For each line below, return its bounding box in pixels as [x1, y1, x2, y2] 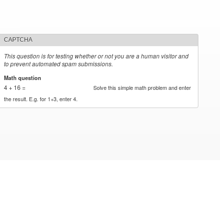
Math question [4, 73, 43, 82]
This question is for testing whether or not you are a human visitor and [4, 52, 189, 60]
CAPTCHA [4, 36, 33, 43]
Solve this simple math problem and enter [93, 83, 192, 91]
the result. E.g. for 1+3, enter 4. [4, 94, 78, 103]
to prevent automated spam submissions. [4, 59, 113, 68]
